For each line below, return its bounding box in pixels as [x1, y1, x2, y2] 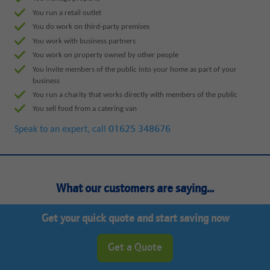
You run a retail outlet [32, 8, 101, 17]
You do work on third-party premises [32, 23, 149, 31]
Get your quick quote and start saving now [41, 213, 229, 225]
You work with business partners [32, 37, 136, 45]
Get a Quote [108, 242, 162, 254]
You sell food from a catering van [32, 105, 137, 113]
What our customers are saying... [56, 183, 214, 196]
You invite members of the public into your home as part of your [32, 65, 237, 74]
